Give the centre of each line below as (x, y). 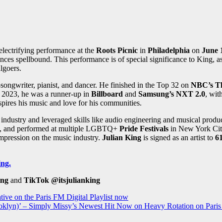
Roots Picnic (116, 51)
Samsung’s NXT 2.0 (172, 94)
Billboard (108, 94)
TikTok (35, 180)
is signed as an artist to (178, 138)
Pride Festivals (144, 129)
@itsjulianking (76, 180)
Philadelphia (169, 51)
